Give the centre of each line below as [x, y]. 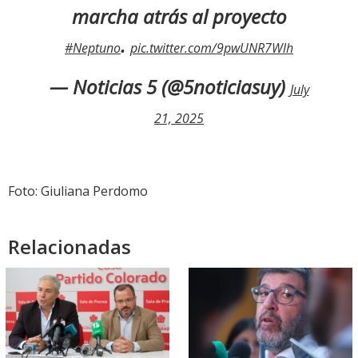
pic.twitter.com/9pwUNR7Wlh [212, 48]
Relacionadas [70, 247]
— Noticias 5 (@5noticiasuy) [169, 87]
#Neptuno [93, 48]
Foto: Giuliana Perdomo [78, 191]
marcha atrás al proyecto [179, 17]
